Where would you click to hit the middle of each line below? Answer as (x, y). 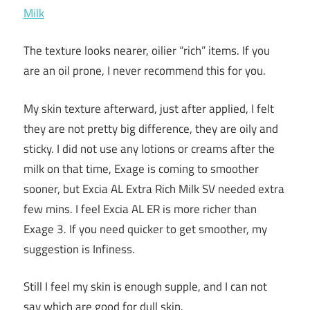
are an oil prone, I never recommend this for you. (145, 71)
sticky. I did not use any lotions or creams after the (149, 148)
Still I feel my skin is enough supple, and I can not (145, 287)
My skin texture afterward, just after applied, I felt (149, 108)
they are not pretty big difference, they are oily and (151, 128)
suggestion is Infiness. (79, 249)
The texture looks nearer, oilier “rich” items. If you (147, 51)
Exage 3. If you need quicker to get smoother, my (145, 229)
